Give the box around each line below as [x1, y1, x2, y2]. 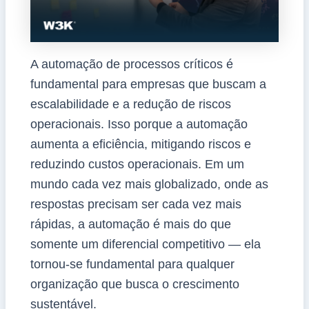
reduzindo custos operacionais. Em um [30, 157, 244, 171]
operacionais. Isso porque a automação [30, 117, 248, 131]
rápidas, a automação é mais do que [30, 217, 231, 231]
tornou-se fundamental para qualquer [30, 257, 235, 271]
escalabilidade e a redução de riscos [30, 97, 231, 111]
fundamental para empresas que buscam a [30, 77, 266, 91]
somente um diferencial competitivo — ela [30, 237, 261, 251]
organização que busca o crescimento [30, 277, 239, 291]
